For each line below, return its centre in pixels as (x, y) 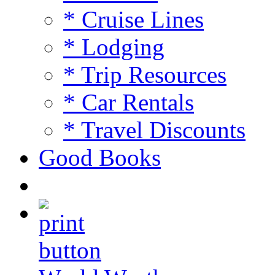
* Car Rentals (129, 102)
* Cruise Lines (134, 19)
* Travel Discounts (154, 130)
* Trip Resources (145, 74)
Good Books (100, 157)
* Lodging (114, 47)
